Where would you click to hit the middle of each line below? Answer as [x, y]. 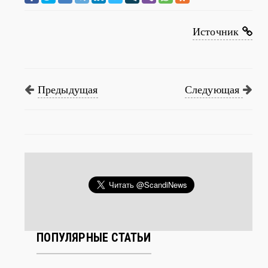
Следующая [214, 107]
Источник [217, 49]
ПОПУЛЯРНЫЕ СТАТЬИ [94, 255]
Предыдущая [68, 107]
